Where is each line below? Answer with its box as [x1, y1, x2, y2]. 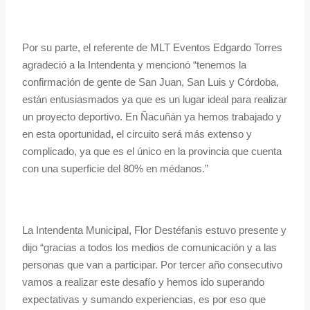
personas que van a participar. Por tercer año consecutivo [22, 259, 282, 271]
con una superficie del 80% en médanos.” [22, 163, 208, 175]
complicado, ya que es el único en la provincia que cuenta [22, 145, 282, 158]
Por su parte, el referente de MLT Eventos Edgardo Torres [22, 42, 282, 54]
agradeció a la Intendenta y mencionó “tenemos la [22, 59, 246, 71]
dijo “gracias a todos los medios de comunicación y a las [22, 241, 277, 254]
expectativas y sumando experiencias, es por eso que [22, 293, 266, 306]
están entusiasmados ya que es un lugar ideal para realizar [22, 93, 287, 106]
